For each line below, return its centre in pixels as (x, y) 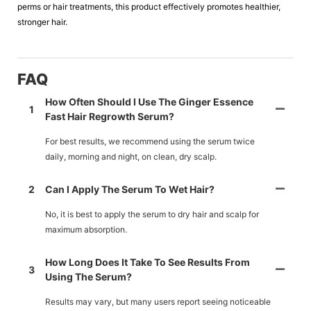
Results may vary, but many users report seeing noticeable (158, 302)
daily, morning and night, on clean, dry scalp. (131, 157)
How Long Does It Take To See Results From (148, 262)
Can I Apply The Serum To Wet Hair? (130, 190)
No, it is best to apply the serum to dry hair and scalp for (152, 215)
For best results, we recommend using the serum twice (150, 142)
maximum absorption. (86, 230)
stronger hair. (42, 22)
